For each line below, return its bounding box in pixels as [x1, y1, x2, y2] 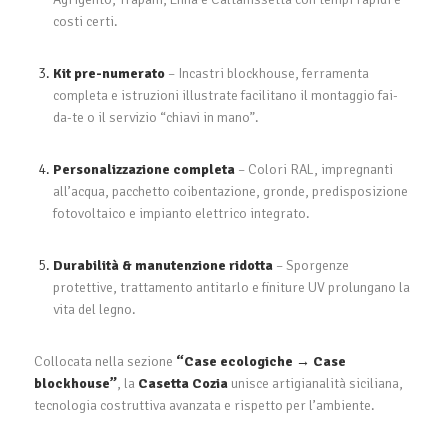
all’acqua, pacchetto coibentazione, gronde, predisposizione [52, 182, 408, 200]
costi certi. [52, 12, 118, 30]
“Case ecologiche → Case [175, 352, 346, 370]
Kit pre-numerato [52, 64, 165, 82]
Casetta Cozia [137, 374, 228, 392]
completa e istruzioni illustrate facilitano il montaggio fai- [52, 86, 398, 104]
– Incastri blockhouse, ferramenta [164, 64, 369, 82]
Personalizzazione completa [52, 160, 235, 178]
